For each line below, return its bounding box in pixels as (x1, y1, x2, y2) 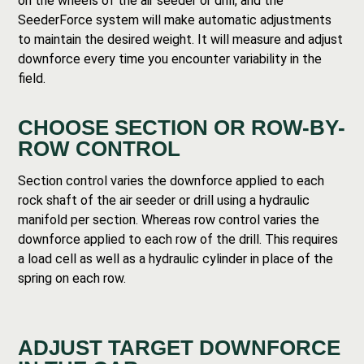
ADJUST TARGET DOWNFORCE (18, 336, 341, 360)
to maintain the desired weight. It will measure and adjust (18, 32, 344, 47)
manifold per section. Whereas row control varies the (18, 212, 320, 227)
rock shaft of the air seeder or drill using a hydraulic (18, 193, 310, 208)
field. (18, 71, 46, 86)
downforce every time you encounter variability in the (18, 51, 323, 67)
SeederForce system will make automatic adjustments (18, 12, 332, 28)
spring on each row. (18, 271, 127, 286)
